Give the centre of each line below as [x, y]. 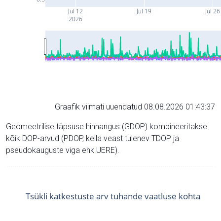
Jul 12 [75, 11]
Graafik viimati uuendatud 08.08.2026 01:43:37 [135, 107]
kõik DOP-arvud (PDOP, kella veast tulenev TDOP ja [92, 138]
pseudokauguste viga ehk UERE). [63, 150]
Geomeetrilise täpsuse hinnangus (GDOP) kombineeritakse [107, 127]
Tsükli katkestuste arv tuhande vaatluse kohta [113, 196]
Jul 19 [144, 11]
